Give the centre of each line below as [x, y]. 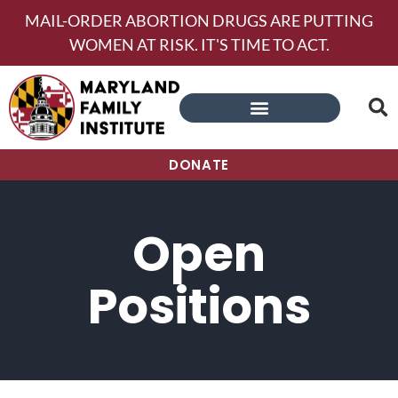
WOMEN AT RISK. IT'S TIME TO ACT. [199, 44]
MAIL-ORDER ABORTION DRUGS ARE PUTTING [199, 20]
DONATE [199, 165]
